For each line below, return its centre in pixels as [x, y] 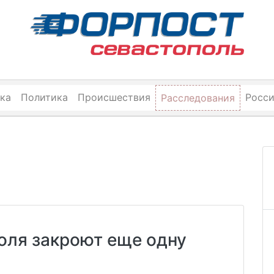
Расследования [198, 98]
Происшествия [114, 97]
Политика [44, 97]
